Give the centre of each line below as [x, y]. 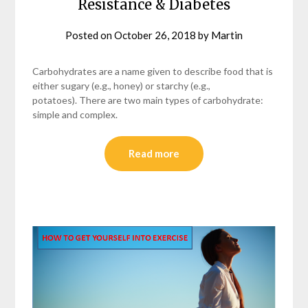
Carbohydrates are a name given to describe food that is [153, 71]
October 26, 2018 [155, 35]
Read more [154, 154]
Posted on [90, 35]
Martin [227, 35]
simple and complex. [75, 115]
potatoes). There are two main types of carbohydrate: [148, 100]
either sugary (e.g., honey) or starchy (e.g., [122, 86]
